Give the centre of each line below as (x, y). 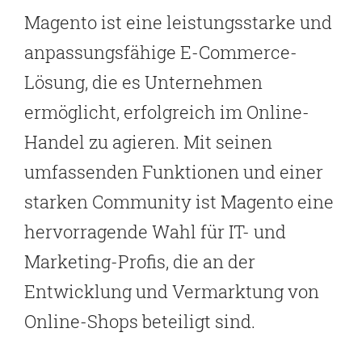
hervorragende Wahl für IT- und (155, 232)
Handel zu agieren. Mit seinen (148, 142)
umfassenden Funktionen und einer (174, 172)
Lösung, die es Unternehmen (143, 82)
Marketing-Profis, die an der (140, 262)
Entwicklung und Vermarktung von (172, 292)
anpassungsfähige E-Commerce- (161, 53)
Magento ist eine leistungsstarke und (178, 23)
